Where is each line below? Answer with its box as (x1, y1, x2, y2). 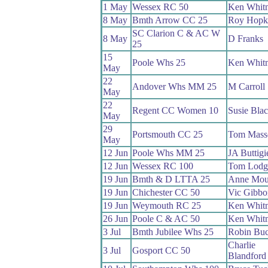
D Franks (227, 33, 263, 44)
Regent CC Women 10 (132, 105, 218, 115)
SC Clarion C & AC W (132, 28, 220, 38)
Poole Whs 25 (132, 57, 185, 68)
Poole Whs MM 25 (132, 147, 205, 158)
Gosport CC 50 (132, 245, 190, 255)
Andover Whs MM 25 (132, 81, 217, 92)
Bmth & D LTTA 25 (132, 173, 210, 184)
